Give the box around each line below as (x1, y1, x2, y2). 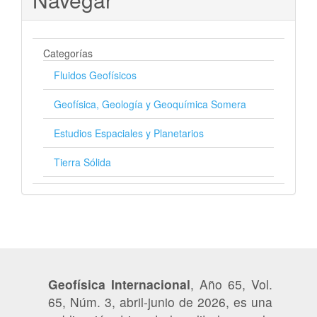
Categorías (43, 45, 93, 60)
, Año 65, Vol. (190, 275, 272, 293)
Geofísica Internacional (48, 275, 190, 293)
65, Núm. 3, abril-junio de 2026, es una (48, 292, 272, 311)
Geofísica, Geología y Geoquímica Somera (54, 96, 246, 111)
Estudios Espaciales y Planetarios (54, 125, 204, 140)
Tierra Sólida (54, 154, 111, 169)
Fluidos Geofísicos (54, 67, 137, 82)
